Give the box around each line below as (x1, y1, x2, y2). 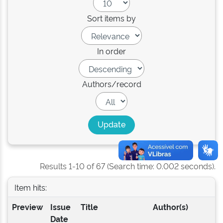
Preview (11, 201, 43, 212)
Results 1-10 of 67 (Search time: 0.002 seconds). (40, 160, 216, 171)
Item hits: (14, 181, 47, 193)
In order (97, 45, 126, 56)
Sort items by (87, 12, 136, 23)
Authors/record (82, 78, 141, 89)
